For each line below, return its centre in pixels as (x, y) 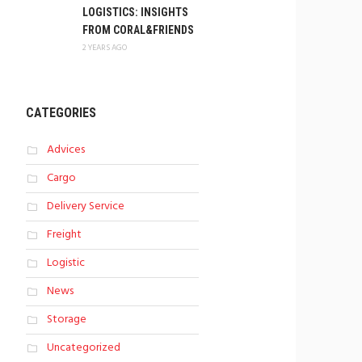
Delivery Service (85, 206)
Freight (64, 235)
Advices (65, 150)
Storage (66, 320)
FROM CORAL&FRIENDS (138, 30)
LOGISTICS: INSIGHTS (135, 12)
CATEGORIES (61, 113)
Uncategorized (83, 348)
